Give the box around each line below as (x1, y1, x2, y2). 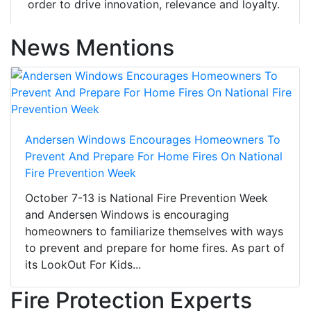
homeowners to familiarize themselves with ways (25, 224, 283, 239)
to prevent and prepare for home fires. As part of (25, 241, 285, 255)
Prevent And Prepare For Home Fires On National (25, 149, 283, 164)
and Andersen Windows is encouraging (25, 208, 229, 222)
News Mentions (10, 34, 174, 62)
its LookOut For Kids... (25, 258, 141, 272)
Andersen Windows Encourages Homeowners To (25, 133, 280, 147)
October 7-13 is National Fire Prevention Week (25, 191, 268, 205)
